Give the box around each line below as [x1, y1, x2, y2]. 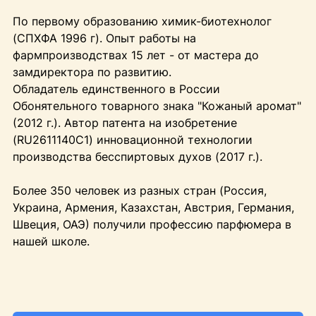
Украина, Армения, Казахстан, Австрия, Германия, [12, 200, 294, 215]
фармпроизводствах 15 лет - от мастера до [12, 48, 259, 63]
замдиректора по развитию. [12, 65, 171, 80]
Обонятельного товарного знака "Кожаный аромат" [12, 99, 301, 114]
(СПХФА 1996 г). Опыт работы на [12, 31, 196, 46]
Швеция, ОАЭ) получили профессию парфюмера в [12, 217, 291, 232]
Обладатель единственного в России [12, 82, 220, 97]
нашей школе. [12, 234, 90, 249]
